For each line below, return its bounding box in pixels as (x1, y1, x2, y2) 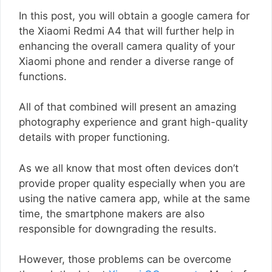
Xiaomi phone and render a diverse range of (19, 55, 234, 67)
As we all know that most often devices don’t (19, 161, 239, 174)
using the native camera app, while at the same (19, 192, 250, 205)
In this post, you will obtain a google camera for (19, 9, 250, 22)
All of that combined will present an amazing (19, 101, 236, 113)
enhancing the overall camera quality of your (19, 39, 235, 52)
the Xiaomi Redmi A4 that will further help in (19, 24, 234, 37)
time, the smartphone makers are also (19, 207, 205, 220)
